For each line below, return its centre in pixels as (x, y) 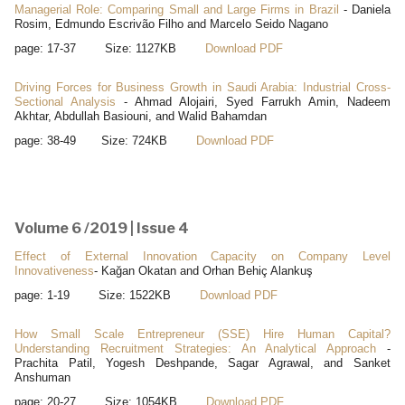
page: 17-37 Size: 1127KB (110, 48)
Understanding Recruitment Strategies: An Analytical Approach (196, 348)
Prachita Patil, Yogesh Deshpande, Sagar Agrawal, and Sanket (202, 363)
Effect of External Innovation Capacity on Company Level (202, 256)
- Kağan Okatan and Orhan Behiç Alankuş (203, 270)
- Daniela (365, 9)
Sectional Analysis (65, 101)
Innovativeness (54, 270)
